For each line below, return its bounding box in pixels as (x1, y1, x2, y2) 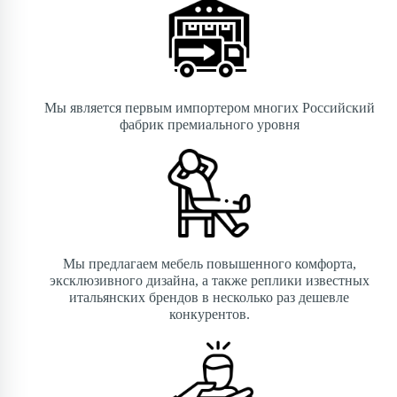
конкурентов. (168, 307, 250, 322)
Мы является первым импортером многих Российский (43, 100, 375, 115)
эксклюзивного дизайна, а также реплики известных (49, 273, 370, 288)
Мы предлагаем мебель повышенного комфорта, (62, 256, 356, 271)
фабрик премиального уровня (119, 117, 300, 132)
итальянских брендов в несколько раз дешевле (69, 290, 349, 305)
